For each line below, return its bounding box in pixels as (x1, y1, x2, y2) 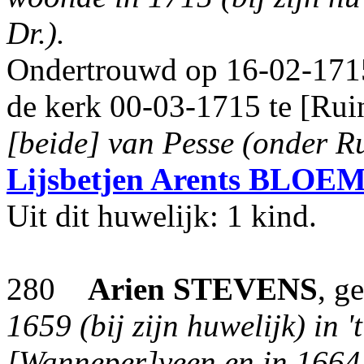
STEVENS (173, 271, 318, 306)
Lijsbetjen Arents (6, 162, 240, 197)
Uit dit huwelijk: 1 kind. (6, 198, 317, 233)
